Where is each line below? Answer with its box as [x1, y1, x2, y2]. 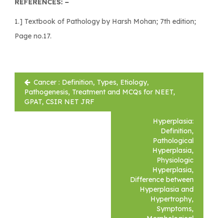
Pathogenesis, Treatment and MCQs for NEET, [24, 87, 175, 96]
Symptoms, [157, 204, 194, 213]
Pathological [153, 136, 194, 145]
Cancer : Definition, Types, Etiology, [34, 77, 149, 87]
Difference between [130, 175, 194, 184]
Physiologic [157, 155, 194, 164]
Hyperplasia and [140, 184, 194, 194]
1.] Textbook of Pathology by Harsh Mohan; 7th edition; [15, 17, 196, 26]
